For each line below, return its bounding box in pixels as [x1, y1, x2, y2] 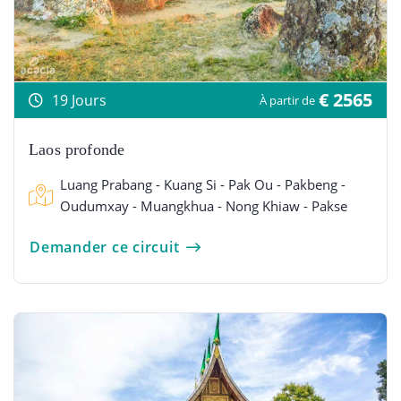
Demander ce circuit [30, 236, 180, 257]
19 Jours [52, 90, 107, 110]
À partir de [260, 91, 315, 108]
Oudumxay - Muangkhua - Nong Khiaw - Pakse [60, 196, 347, 215]
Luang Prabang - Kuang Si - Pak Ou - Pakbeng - [60, 175, 346, 193]
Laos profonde [29, 140, 125, 158]
